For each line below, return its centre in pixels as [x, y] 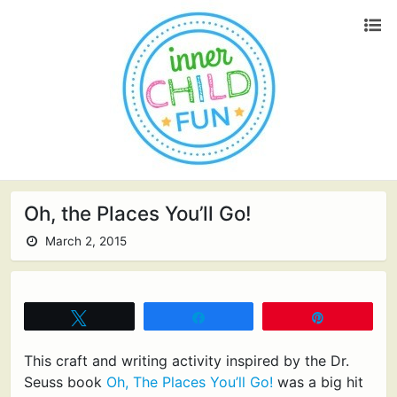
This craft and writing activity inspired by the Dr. [187, 361]
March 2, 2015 [84, 241]
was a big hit [318, 382]
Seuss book [65, 382]
